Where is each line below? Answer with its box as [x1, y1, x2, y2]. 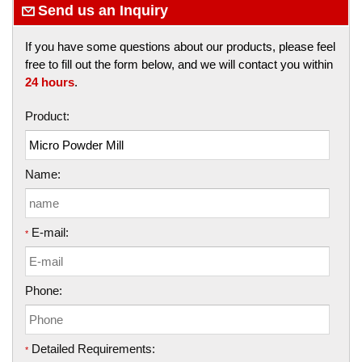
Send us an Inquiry [38, 2, 168, 19]
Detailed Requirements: [32, 342, 155, 356]
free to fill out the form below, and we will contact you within [25, 57, 333, 71]
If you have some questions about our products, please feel [25, 40, 335, 53]
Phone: [25, 284, 62, 297]
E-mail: [32, 225, 69, 239]
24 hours [25, 75, 74, 89]
